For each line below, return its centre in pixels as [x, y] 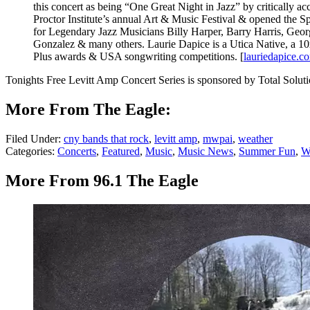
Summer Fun [267, 151]
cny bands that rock [106, 138]
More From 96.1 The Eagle [102, 180]
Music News [206, 151]
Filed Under [32, 138]
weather [255, 138]
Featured [121, 151]
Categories [29, 151]
